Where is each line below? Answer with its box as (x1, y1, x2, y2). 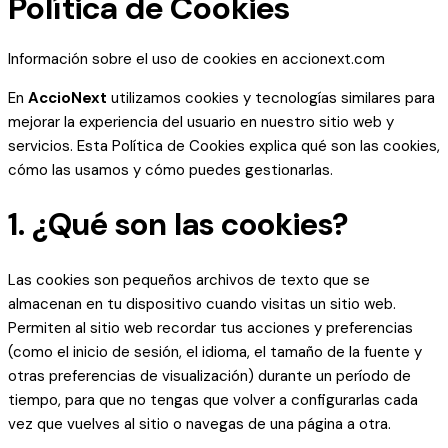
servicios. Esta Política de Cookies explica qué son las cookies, (8, 136, 440, 157)
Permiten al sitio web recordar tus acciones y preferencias (8, 318, 413, 339)
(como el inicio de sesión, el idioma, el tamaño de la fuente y (8, 342, 422, 363)
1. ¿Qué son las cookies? (8, 204, 349, 246)
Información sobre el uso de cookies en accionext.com (8, 49, 385, 70)
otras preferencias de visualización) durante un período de (8, 366, 411, 387)
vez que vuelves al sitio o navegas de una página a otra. (8, 414, 391, 435)
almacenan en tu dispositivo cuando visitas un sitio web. (8, 294, 396, 315)
